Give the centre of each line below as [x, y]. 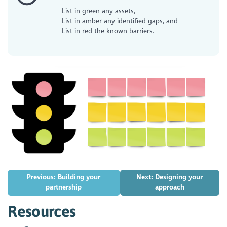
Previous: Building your [64, 177]
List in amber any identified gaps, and [120, 21]
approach [169, 187]
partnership [64, 187]
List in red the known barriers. [108, 31]
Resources [42, 211]
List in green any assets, [98, 11]
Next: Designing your [170, 177]
